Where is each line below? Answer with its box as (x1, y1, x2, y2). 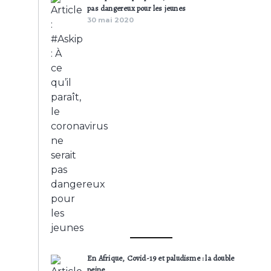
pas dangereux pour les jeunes (87, 3, 186, 13)
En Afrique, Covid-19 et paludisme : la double (87, 253, 235, 263)
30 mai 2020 (87, 16, 134, 24)
